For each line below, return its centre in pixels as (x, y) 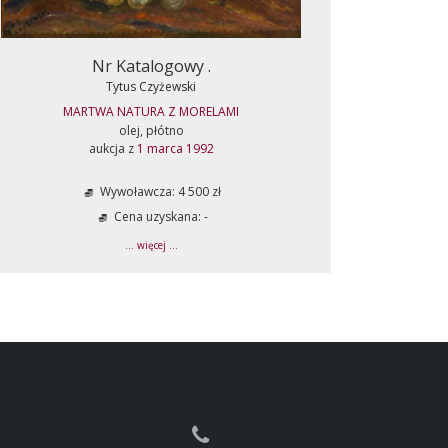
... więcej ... (151, 245)
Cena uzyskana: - (159, 217)
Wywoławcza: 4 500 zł (159, 192)
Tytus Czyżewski (151, 86)
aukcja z (112, 148)
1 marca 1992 (175, 148)
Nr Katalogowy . (151, 66)
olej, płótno (151, 130)
